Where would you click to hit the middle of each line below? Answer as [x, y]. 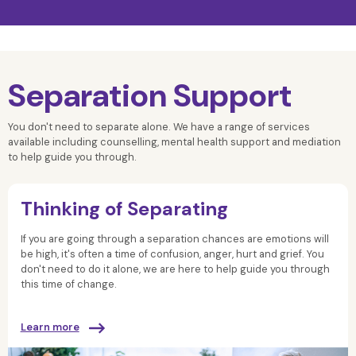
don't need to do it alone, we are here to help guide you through [175, 269]
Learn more [50, 327]
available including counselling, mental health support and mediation [174, 142]
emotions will [297, 239]
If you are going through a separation [111, 239]
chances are [233, 239]
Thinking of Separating [124, 209]
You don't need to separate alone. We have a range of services [159, 127]
